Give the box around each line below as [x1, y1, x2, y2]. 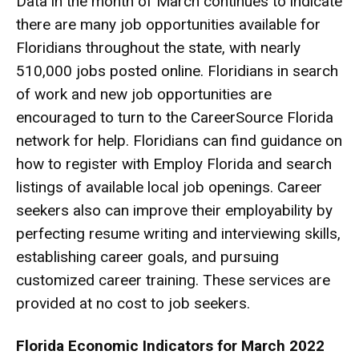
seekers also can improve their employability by [16, 201, 333, 220]
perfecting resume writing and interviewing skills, [16, 224, 341, 244]
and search [253, 155, 332, 174]
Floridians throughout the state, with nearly [16, 38, 301, 58]
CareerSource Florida [191, 108, 333, 127]
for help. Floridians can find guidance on [70, 131, 342, 151]
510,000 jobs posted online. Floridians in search [16, 62, 338, 81]
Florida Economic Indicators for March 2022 [16, 337, 325, 356]
